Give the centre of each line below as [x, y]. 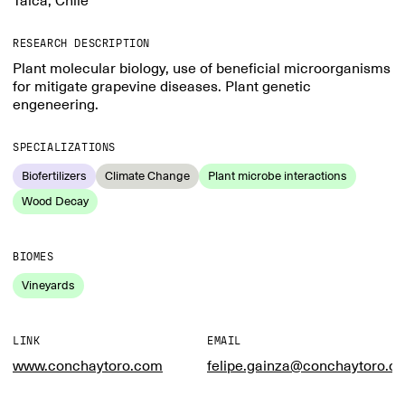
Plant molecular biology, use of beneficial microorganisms [202, 69]
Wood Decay [55, 201]
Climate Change [147, 176]
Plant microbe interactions [278, 176]
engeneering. [56, 105]
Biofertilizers [54, 176]
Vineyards [48, 285]
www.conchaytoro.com [88, 366]
